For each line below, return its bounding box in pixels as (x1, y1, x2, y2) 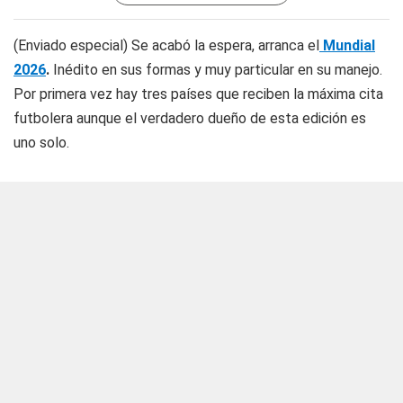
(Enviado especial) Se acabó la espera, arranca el (13, 37, 319, 54)
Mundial (319, 37, 375, 54)
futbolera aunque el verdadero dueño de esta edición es (13, 110, 366, 127)
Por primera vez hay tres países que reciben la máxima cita (13, 85, 383, 103)
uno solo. (13, 134, 69, 151)
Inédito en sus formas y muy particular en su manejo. (49, 61, 382, 78)
